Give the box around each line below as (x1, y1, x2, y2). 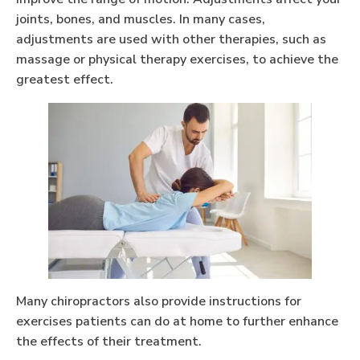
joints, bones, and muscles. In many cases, (16, 10, 265, 28)
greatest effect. (16, 70, 117, 88)
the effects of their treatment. (16, 332, 205, 350)
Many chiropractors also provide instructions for (16, 292, 301, 310)
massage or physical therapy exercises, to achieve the (16, 50, 338, 68)
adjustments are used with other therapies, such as (16, 30, 326, 48)
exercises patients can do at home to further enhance (16, 312, 338, 330)
